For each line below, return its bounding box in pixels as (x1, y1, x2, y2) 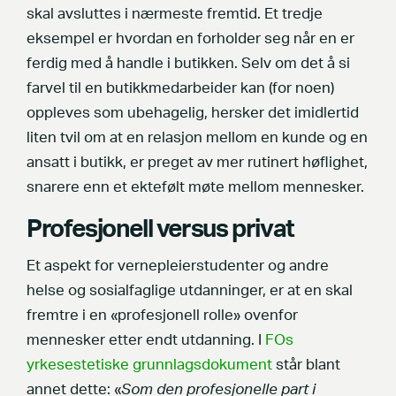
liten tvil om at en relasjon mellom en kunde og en (27, 131, 368, 146)
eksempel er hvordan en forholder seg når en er (27, 32, 354, 47)
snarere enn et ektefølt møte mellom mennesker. (27, 180, 364, 195)
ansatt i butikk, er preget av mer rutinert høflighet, (27, 156, 368, 171)
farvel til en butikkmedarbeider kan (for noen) (27, 81, 334, 96)
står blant (272, 358, 340, 373)
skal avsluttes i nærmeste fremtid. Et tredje (27, 7, 323, 22)
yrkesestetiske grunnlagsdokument (27, 358, 272, 373)
